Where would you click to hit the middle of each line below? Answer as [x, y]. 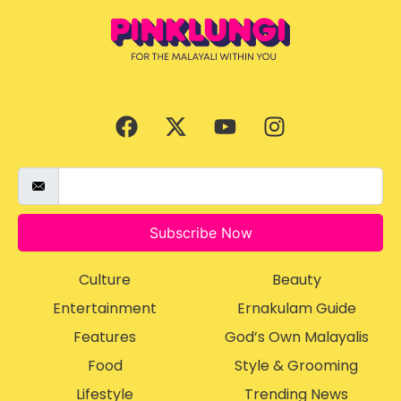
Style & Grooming [296, 365]
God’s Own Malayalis [296, 337]
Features [105, 337]
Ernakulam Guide [296, 308]
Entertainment [105, 308]
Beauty [296, 279]
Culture [105, 279]
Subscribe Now [200, 232]
